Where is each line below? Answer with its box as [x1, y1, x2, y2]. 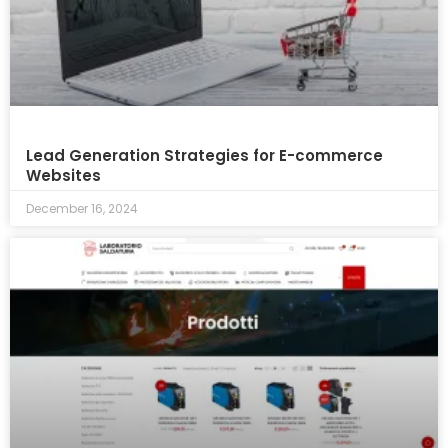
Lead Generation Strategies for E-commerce [26, 145, 383, 167]
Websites [26, 165, 101, 187]
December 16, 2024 [26, 200, 138, 218]
